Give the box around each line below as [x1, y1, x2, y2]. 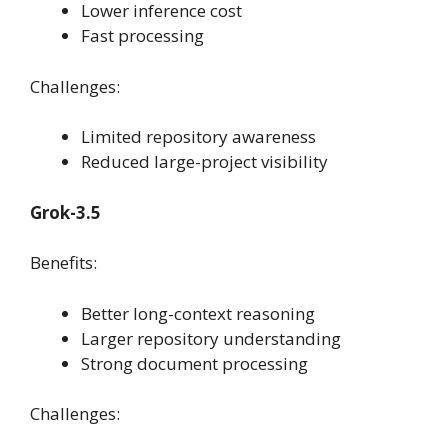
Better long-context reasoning [81, 301, 315, 325]
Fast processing [81, 24, 204, 48]
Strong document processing [81, 351, 308, 375]
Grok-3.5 [30, 200, 101, 224]
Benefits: [30, 251, 97, 275]
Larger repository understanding [81, 326, 341, 350]
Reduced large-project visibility [81, 150, 328, 174]
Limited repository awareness [81, 125, 316, 149]
